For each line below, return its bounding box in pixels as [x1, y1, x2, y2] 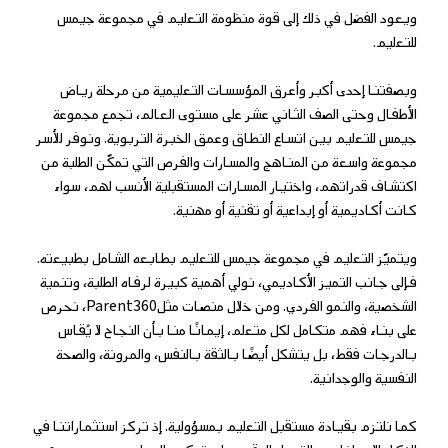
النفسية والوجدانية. [309, 368, 417, 390]
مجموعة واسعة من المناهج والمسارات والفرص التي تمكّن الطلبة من [40, 152, 417, 174]
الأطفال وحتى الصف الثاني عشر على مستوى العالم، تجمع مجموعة [52, 104, 417, 126]
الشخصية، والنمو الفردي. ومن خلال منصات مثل [156, 296, 417, 318]
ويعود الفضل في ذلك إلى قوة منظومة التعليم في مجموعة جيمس [56, 8, 417, 30]
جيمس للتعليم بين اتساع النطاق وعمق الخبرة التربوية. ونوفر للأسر [35, 128, 417, 150]
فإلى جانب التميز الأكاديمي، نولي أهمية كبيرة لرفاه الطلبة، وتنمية [39, 272, 417, 294]
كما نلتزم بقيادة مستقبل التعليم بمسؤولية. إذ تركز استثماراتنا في [32, 416, 417, 438]
